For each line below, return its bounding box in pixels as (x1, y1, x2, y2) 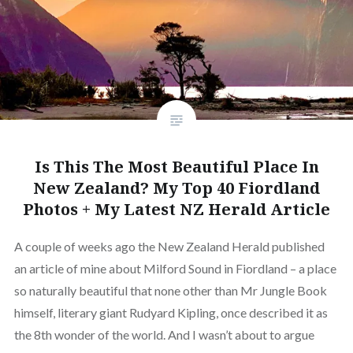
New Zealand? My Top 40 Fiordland (33, 177, 320, 199)
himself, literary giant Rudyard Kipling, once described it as (13, 305, 328, 321)
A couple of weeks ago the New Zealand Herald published (13, 239, 325, 255)
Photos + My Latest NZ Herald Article (23, 199, 330, 221)
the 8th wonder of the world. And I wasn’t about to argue (13, 327, 314, 343)
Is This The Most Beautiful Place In (34, 156, 319, 178)
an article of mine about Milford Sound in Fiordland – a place (13, 261, 336, 277)
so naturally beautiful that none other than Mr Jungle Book (13, 283, 327, 299)
